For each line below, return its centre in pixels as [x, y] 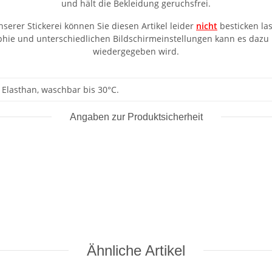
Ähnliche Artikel [136, 250]
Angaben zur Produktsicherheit [136, 117]
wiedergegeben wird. [136, 51]
